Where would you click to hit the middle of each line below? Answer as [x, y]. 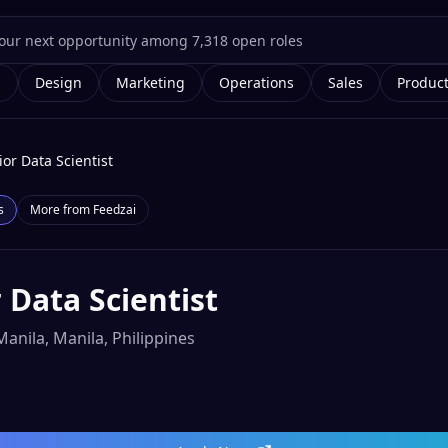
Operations [256, 82]
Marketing [150, 82]
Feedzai [114, 209]
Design [58, 82]
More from [61, 209]
